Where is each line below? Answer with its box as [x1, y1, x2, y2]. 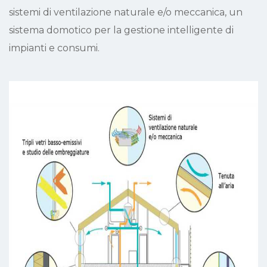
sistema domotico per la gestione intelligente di [9, 24, 234, 36]
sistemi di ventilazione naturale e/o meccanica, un [9, 6, 243, 18]
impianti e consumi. [9, 42, 100, 54]
